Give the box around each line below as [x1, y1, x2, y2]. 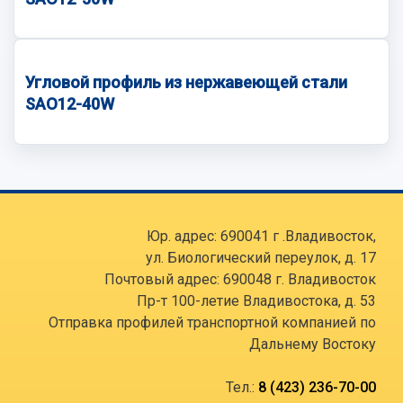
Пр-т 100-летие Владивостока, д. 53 [137, 291, 376, 309]
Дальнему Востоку [249, 335, 376, 353]
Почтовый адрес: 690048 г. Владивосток [104, 270, 376, 288]
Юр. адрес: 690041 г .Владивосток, [147, 227, 376, 245]
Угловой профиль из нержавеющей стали [25, 73, 347, 93]
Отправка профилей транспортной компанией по [49, 313, 376, 331]
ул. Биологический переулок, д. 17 [146, 248, 376, 266]
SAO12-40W [25, 94, 114, 114]
